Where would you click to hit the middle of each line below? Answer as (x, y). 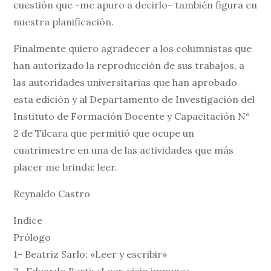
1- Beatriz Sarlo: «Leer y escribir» (90, 254)
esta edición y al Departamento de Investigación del (134, 100)
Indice (28, 220)
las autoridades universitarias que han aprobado (126, 83)
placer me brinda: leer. (66, 167)
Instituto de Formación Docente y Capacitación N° (132, 116)
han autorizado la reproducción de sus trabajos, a (129, 66)
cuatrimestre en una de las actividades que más (124, 150)
